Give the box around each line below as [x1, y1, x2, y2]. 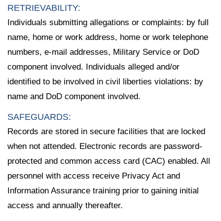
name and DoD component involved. [7, 92, 141, 102]
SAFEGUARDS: [7, 111, 71, 122]
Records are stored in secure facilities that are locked [7, 126, 205, 136]
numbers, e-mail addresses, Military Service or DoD [7, 47, 199, 57]
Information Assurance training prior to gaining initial [7, 185, 199, 195]
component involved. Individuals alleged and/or [7, 62, 180, 72]
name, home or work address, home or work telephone [7, 33, 208, 42]
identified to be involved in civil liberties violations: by [7, 77, 203, 87]
